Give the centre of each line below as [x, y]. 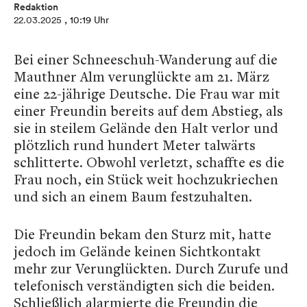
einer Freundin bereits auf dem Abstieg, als [148, 111]
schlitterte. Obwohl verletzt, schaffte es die [149, 162]
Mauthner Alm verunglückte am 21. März [142, 76]
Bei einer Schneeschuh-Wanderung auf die [146, 59]
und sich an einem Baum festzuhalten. [133, 196]
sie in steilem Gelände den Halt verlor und [146, 128]
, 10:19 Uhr [87, 20]
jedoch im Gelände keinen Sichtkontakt [137, 251]
